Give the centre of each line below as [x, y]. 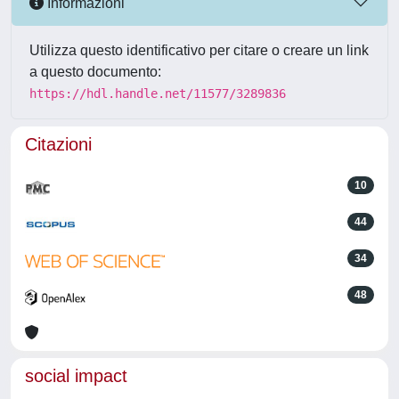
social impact [76, 376]
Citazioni [58, 144]
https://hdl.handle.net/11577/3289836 [158, 94]
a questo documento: [95, 72]
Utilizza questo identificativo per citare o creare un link [199, 50]
